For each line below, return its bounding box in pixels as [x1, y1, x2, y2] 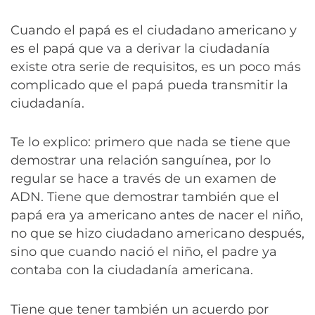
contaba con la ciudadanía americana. [11, 262, 253, 278]
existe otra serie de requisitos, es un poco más [11, 59, 301, 75]
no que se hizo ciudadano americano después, [11, 226, 304, 242]
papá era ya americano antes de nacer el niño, [11, 207, 303, 224]
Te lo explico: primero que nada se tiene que [11, 134, 290, 150]
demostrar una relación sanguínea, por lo [11, 153, 271, 169]
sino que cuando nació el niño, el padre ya [11, 244, 277, 260]
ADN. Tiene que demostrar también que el [11, 189, 279, 205]
